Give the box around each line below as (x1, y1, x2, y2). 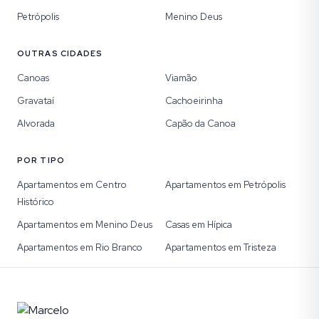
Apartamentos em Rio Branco (17, 241, 142, 253)
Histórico (17, 196, 54, 208)
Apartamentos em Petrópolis (165, 179, 286, 191)
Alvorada (17, 117, 55, 130)
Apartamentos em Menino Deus (17, 219, 152, 231)
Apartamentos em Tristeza (165, 241, 276, 253)
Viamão (165, 72, 197, 84)
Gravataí (17, 95, 54, 107)
